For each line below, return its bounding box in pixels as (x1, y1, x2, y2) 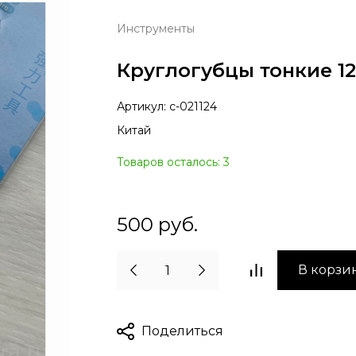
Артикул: (117, 99, 166, 114)
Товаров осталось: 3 (117, 155, 230, 169)
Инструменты (117, 21, 195, 36)
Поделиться (141, 323, 223, 339)
